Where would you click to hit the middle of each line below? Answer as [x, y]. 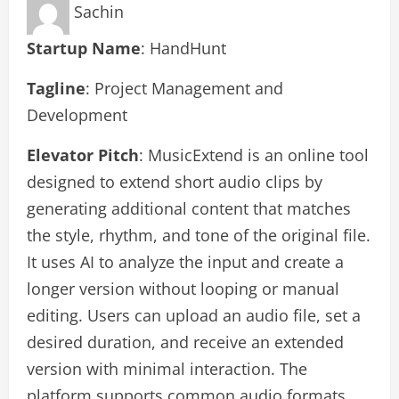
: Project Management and [184, 89]
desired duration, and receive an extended [185, 342]
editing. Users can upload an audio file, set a [194, 316]
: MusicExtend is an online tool [254, 155]
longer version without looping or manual [183, 289]
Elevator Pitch [83, 155]
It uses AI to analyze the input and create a [185, 262]
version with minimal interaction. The [167, 369]
